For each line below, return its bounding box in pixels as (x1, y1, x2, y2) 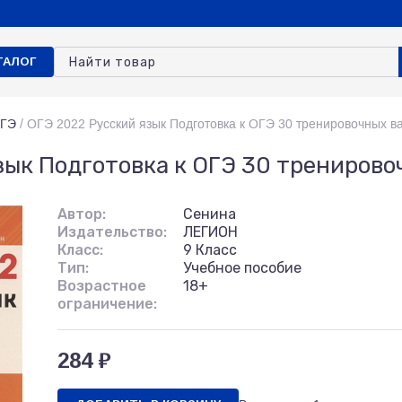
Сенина (183, 205, 236, 223)
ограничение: (57, 295, 157, 312)
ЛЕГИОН (183, 223, 238, 240)
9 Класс (183, 241, 237, 258)
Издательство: (57, 223, 167, 240)
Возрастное (57, 277, 146, 294)
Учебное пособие (183, 259, 301, 276)
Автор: (57, 205, 106, 223)
